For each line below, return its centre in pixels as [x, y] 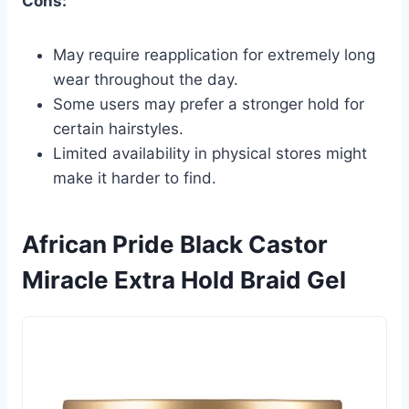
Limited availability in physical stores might [210, 153]
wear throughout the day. [146, 79]
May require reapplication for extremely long [214, 54]
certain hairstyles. [118, 128]
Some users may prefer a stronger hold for [209, 104]
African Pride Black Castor [175, 244]
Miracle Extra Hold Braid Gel [184, 279]
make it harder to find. [135, 178]
